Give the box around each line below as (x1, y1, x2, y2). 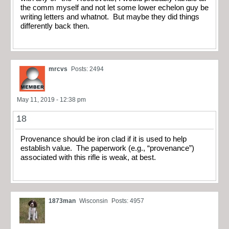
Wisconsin (79, 197, 108, 204)
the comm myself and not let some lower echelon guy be (20, 3, 209, 12)
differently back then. (20, 21, 89, 30)
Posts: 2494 (71, 65, 104, 73)
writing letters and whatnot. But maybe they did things (20, 12, 199, 21)
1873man (49, 197, 76, 204)
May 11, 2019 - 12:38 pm (17, 96, 86, 104)
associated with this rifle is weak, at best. (20, 153, 156, 162)
